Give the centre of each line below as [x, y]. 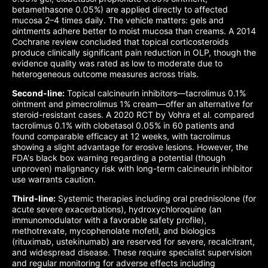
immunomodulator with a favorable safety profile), [109, 220]
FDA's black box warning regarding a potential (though [119, 158]
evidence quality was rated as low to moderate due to [117, 63]
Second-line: [38, 93]
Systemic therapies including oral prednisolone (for [156, 198]
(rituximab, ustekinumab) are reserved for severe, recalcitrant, [133, 241]
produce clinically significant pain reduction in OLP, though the [134, 52]
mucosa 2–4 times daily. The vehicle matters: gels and [118, 20]
